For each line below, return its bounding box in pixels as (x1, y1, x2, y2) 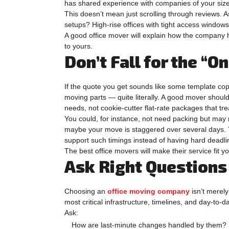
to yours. (64, 41, 93, 50)
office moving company (107, 187, 190, 195)
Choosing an (64, 187, 107, 195)
